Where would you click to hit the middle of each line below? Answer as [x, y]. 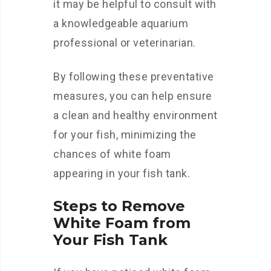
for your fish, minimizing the [125, 135]
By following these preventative [134, 77]
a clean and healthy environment [135, 115]
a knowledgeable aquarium [121, 23]
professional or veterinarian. [125, 43]
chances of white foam [112, 154]
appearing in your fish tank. [122, 173]
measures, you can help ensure [133, 96]
